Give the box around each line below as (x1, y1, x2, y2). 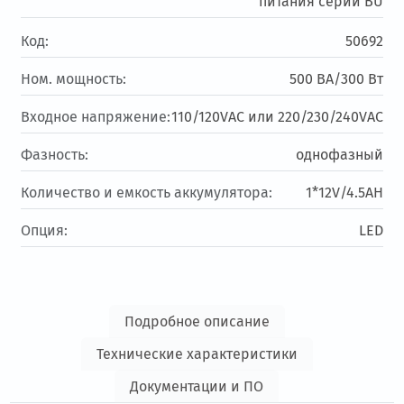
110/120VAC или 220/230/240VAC (170, 108, 383, 126)
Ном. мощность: (21, 70, 127, 88)
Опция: (21, 222, 69, 240)
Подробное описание (124, 313, 270, 331)
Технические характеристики (96, 345, 298, 363)
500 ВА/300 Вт (289, 70, 383, 88)
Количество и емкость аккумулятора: (21, 184, 273, 202)
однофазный (295, 146, 383, 164)
